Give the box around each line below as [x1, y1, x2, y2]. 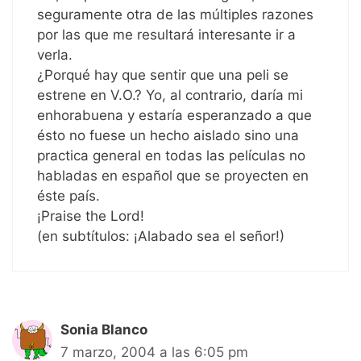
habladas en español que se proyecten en [37, 168, 309, 185]
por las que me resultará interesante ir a [37, 27, 296, 44]
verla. [37, 47, 73, 64]
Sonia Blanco [60, 322, 147, 338]
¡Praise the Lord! [37, 208, 144, 225]
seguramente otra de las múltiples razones [37, 6, 313, 23]
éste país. [37, 188, 100, 205]
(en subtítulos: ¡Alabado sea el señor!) [37, 228, 284, 245]
